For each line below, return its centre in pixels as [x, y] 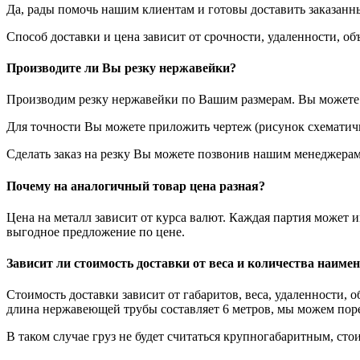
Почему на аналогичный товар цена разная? [136, 186]
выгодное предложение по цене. [96, 231]
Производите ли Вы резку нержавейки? [121, 68]
